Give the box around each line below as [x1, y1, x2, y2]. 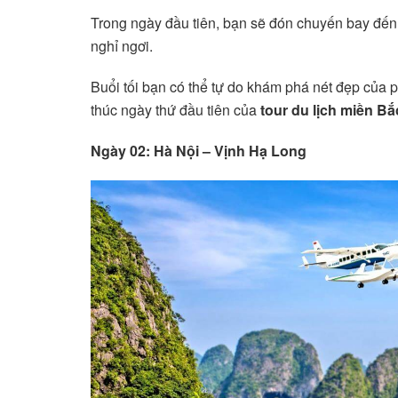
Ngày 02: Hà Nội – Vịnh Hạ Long [91, 140, 306, 162]
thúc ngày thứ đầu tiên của [91, 99, 260, 121]
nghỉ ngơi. [91, 36, 153, 57]
